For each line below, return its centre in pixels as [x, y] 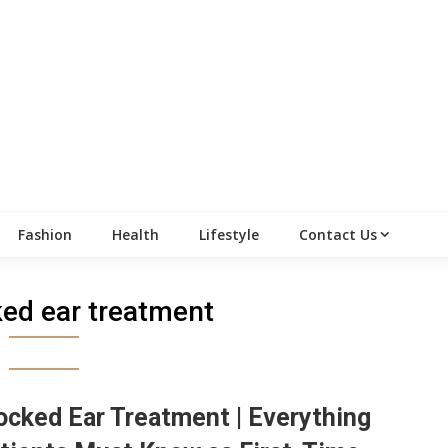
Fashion [45, 235]
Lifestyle [229, 235]
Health [135, 235]
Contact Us [338, 235]
